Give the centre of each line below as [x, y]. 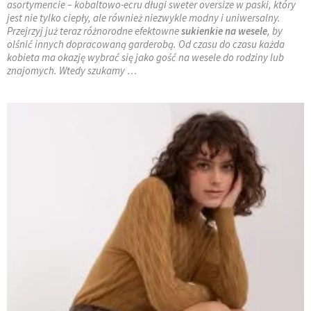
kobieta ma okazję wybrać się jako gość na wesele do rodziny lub [145, 57]
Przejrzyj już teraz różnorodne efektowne [93, 31]
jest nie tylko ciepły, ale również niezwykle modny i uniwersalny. [144, 17]
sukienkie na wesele [223, 31]
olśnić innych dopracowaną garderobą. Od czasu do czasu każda [146, 44]
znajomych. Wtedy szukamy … [72, 70]
